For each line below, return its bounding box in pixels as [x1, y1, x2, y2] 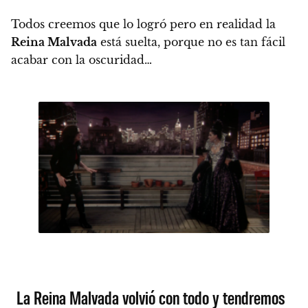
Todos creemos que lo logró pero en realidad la [11, 17, 276, 32]
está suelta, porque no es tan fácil [97, 35, 285, 49]
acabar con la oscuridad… [11, 53, 152, 67]
